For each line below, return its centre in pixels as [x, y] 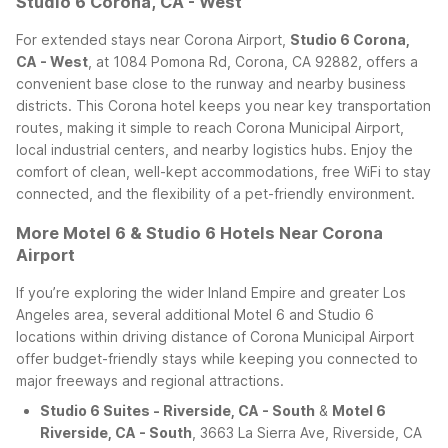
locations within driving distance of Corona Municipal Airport [215, 337]
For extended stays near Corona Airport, [153, 40]
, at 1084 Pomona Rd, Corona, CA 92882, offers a [253, 62]
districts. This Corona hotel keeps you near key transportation [223, 106]
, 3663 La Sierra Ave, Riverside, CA [307, 433]
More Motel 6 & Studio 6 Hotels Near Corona [199, 232]
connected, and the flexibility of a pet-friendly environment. [215, 194]
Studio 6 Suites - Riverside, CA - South [177, 411]
